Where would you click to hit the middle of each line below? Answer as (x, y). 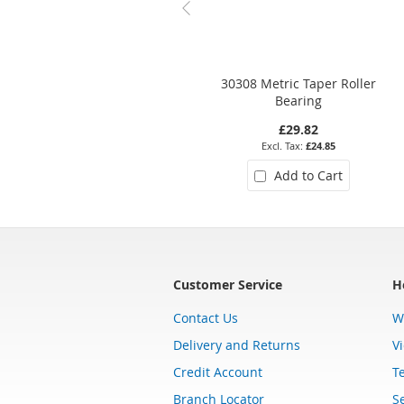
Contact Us (206, 317)
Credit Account (218, 372)
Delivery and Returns (237, 344)
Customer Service (228, 284)
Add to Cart (308, 175)
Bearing (298, 100)
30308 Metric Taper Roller (298, 83)
